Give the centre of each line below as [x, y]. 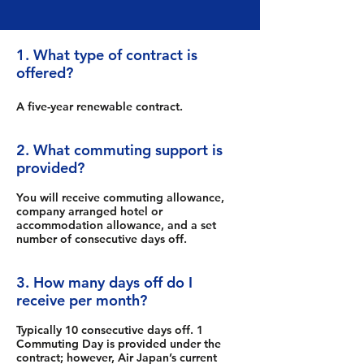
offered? [45, 73]
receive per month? [82, 300]
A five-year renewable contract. [100, 106]
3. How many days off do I [104, 282]
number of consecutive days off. [102, 239]
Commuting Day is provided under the [119, 344]
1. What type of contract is [107, 55]
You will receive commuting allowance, [120, 197]
